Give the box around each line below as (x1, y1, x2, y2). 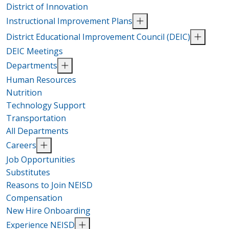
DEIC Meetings (6, 45, 63, 57)
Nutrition (6, 86, 42, 98)
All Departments (6, 125, 68, 136)
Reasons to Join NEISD (6, 179, 93, 191)
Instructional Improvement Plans (6, 15, 132, 27)
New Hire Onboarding (6, 204, 90, 216)
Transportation (6, 112, 66, 124)
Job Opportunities (6, 153, 75, 165)
